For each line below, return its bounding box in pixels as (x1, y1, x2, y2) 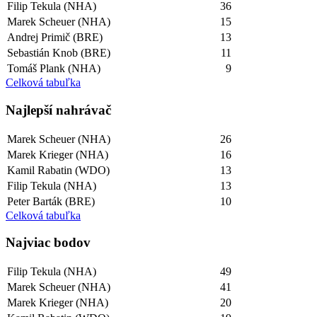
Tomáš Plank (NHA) (7, 62, 100, 75)
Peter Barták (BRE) (7, 195, 95, 207)
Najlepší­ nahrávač (6, 103, 111, 118)
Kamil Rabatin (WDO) (7, 163, 110, 176)
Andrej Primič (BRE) (7, 31, 103, 44)
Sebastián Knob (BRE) (7, 47, 110, 59)
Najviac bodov (6, 235, 91, 250)
